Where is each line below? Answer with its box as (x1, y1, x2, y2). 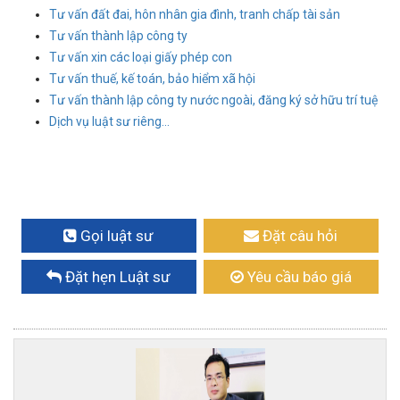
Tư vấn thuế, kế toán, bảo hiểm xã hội (49, 71, 255, 87)
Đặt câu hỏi (262, 227, 338, 246)
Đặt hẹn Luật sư (65, 268, 171, 287)
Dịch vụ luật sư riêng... (49, 114, 170, 129)
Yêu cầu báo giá (246, 268, 352, 287)
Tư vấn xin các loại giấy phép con (49, 50, 232, 65)
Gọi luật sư (80, 227, 154, 246)
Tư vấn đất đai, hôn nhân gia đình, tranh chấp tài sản (49, 7, 340, 22)
